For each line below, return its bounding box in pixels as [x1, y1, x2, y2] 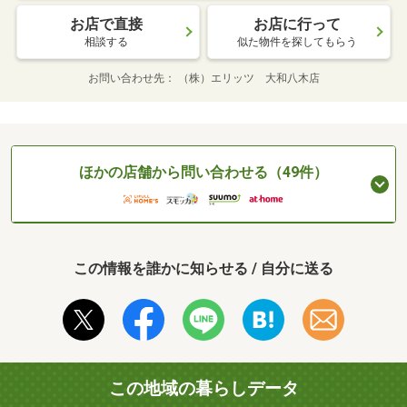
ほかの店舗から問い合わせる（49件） [79, 164, 328, 182]
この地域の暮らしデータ [108, 377, 299, 399]
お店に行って [253, 15, 341, 34]
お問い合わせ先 [87, 72, 164, 85]
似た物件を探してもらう [237, 35, 357, 49]
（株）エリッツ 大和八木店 [177, 72, 320, 85]
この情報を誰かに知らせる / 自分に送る [74, 259, 333, 277]
